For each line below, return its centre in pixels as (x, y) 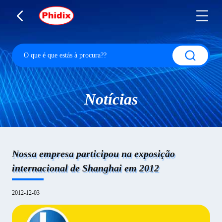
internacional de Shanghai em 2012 (85, 168)
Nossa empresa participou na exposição (93, 154)
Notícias (111, 99)
